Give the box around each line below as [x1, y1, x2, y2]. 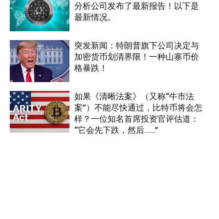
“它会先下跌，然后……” [74, 125, 159, 135]
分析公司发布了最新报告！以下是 [74, 1, 199, 11]
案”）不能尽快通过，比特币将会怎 [74, 102, 203, 112]
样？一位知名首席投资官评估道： [74, 113, 199, 124]
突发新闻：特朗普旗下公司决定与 [74, 40, 199, 50]
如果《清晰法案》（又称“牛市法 [74, 91, 195, 101]
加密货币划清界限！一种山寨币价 [74, 51, 199, 62]
